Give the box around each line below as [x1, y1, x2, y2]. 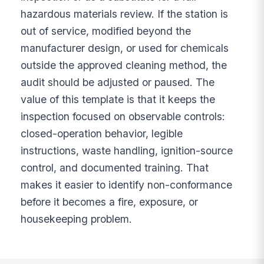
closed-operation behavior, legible [21, 127, 183, 140]
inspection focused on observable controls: [21, 110, 226, 123]
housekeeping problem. [21, 212, 133, 225]
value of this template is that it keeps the [21, 93, 216, 105]
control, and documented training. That [21, 161, 209, 174]
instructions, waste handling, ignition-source [21, 144, 233, 157]
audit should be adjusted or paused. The [21, 75, 215, 88]
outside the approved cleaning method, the [21, 58, 227, 71]
